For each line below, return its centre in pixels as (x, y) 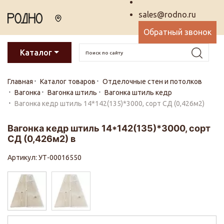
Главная (20, 81)
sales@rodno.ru (167, 14)
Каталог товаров (68, 81)
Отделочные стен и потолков (152, 81)
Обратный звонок (177, 32)
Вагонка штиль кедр (138, 92)
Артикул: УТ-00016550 (45, 157)
